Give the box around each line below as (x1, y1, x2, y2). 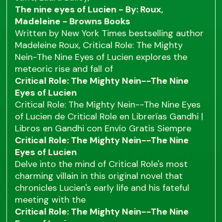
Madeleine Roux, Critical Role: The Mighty (15, 39, 183, 52)
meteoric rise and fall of (15, 63, 116, 75)
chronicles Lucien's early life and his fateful (15, 182, 190, 194)
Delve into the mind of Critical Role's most (15, 158, 188, 170)
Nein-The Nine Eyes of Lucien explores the (15, 51, 188, 63)
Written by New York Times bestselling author (15, 27, 204, 40)
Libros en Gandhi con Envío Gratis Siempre (15, 122, 194, 135)
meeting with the (15, 194, 89, 206)
